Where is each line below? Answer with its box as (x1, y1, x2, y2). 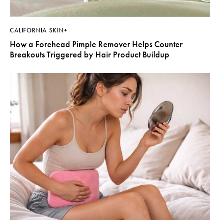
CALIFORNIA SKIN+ (10, 26, 68, 35)
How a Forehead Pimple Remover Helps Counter (10, 38, 183, 50)
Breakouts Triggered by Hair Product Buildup (10, 49, 169, 60)
